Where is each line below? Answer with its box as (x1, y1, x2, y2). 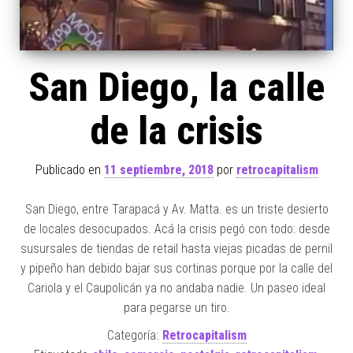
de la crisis (90, 107, 263, 154)
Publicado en (35, 162, 104, 177)
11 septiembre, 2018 (103, 162, 214, 177)
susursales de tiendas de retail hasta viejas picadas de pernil (20, 240, 333, 256)
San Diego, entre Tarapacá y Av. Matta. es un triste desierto (24, 201, 329, 217)
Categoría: (106, 327, 158, 343)
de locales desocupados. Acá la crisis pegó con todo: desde (23, 221, 330, 236)
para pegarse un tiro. (123, 299, 230, 315)
